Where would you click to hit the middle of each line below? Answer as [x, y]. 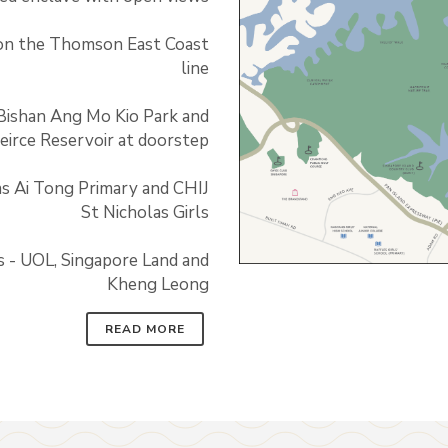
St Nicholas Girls [145, 212]
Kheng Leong [158, 284]
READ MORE [145, 329]
